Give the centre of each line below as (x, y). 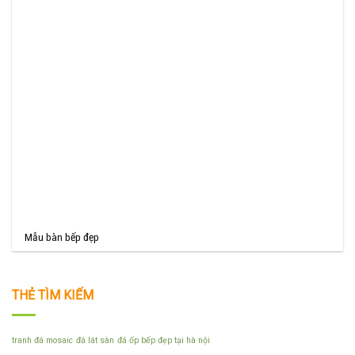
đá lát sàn (95, 340)
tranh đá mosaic (42, 340)
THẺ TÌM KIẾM (53, 296)
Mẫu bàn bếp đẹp (62, 237)
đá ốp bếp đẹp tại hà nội (164, 340)
